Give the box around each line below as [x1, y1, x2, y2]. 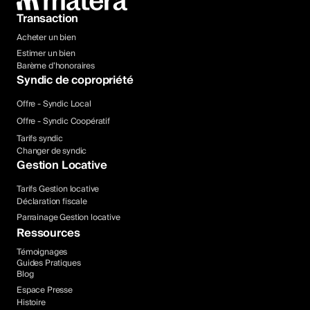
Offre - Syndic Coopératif [17, 114, 110, 129]
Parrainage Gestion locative [17, 210, 120, 226]
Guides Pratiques [17, 256, 81, 271]
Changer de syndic [17, 144, 87, 159]
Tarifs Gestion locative [17, 182, 100, 197]
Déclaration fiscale [17, 194, 87, 210]
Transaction [17, 9, 79, 29]
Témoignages [17, 245, 68, 260]
